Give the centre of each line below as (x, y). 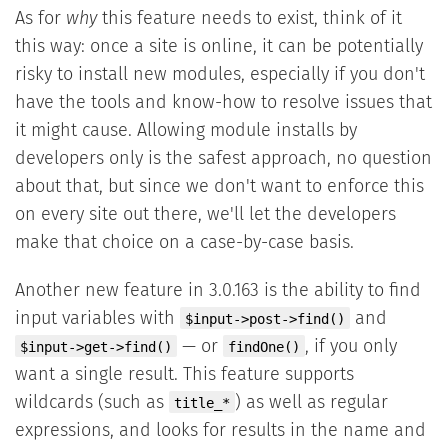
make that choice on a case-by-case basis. (184, 243)
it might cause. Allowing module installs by (185, 131)
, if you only (350, 347)
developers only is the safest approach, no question (223, 159)
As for (40, 19)
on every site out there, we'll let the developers (205, 215)
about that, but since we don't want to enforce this (219, 187)
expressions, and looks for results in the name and (220, 431)
